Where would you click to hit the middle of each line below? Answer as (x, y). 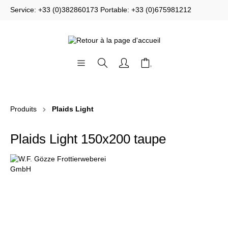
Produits (23, 109)
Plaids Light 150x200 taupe (88, 139)
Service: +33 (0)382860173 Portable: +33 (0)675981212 (101, 10)
